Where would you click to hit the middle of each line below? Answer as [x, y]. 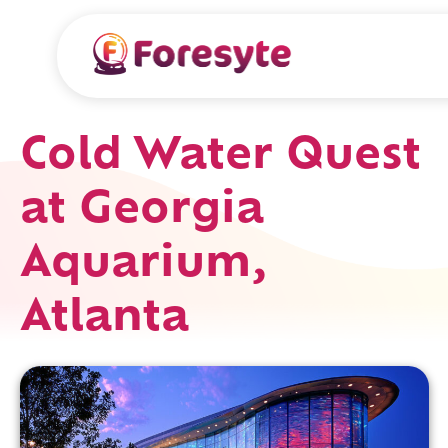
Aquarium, [144, 266]
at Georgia [142, 212]
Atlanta [105, 320]
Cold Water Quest [221, 158]
